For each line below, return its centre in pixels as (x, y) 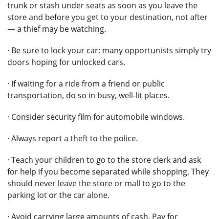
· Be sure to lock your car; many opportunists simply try (109, 50)
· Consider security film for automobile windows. (96, 117)
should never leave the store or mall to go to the (96, 183)
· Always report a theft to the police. (73, 138)
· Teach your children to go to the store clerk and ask (104, 160)
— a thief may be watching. (57, 29)
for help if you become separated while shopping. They (108, 172)
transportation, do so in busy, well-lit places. (88, 95)
